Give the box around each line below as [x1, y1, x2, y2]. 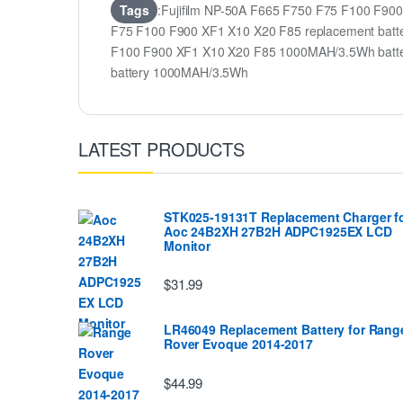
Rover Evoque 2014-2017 [164, 335, 313, 354]
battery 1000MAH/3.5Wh [111, 63, 249, 82]
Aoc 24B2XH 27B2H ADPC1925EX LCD [164, 222, 392, 240]
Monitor [164, 237, 211, 255]
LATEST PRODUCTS [78, 136, 245, 162]
